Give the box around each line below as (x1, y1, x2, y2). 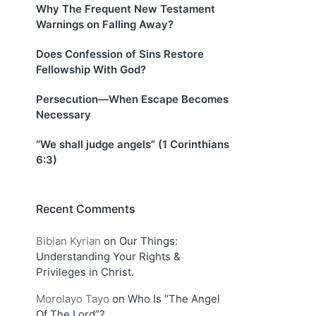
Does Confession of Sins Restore (36, 47, 204, 61)
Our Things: (119, 233, 178, 248)
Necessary (36, 108, 91, 122)
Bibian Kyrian (36, 233, 101, 248)
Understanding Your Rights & (36, 249, 181, 263)
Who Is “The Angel (128, 291, 220, 305)
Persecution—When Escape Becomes (36, 92, 229, 107)
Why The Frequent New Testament (36, 2, 215, 16)
